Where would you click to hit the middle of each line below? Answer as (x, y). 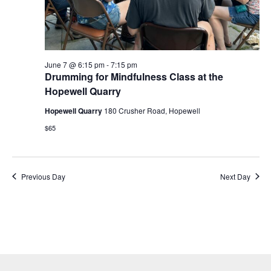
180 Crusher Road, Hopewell (152, 110)
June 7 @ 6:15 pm (74, 64)
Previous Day (43, 176)
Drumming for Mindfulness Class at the (134, 76)
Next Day (235, 176)
